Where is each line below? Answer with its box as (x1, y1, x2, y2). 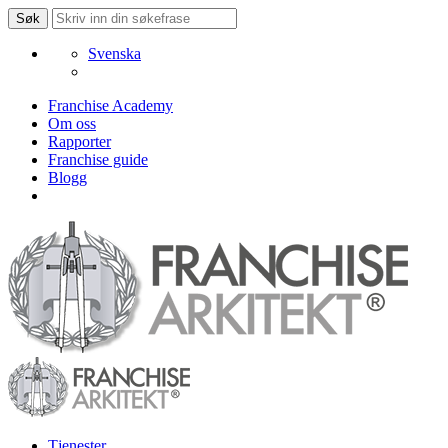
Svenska (88, 45, 141, 62)
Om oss (48, 115, 96, 132)
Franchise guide (48, 151, 148, 168)
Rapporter (48, 133, 111, 150)
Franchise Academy (48, 97, 173, 114)
